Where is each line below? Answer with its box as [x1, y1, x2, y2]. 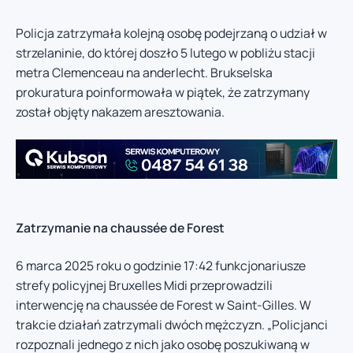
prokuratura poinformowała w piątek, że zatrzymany [16, 83, 310, 101]
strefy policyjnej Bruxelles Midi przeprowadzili [16, 276, 273, 294]
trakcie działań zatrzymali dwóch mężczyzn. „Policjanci [16, 315, 328, 333]
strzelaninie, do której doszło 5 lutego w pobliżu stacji [16, 43, 315, 61]
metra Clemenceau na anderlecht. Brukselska [16, 63, 273, 81]
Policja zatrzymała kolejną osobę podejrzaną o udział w [16, 24, 327, 42]
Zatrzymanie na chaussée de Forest [16, 219, 225, 237]
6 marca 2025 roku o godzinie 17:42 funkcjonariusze [16, 256, 306, 274]
